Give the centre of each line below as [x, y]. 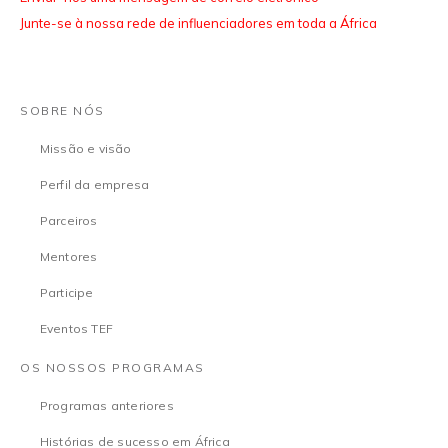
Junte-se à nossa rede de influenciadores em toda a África [198, 23]
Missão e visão [85, 148]
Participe [66, 292]
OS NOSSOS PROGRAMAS [112, 367]
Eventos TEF [76, 328]
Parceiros [68, 220]
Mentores [68, 256]
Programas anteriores [106, 405]
